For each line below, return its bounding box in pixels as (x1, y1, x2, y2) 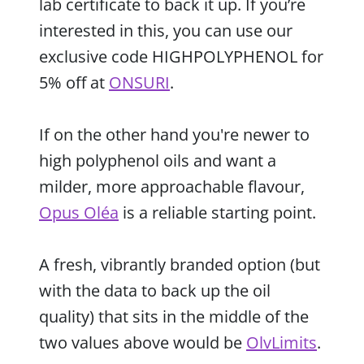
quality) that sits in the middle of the (39, 305, 309, 327)
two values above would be (39, 331, 246, 353)
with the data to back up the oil (39, 279, 271, 301)
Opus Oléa (39, 201, 119, 223)
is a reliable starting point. (119, 201, 316, 223)
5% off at (39, 71, 109, 93)
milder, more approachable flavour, (39, 175, 305, 197)
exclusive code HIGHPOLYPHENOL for (39, 45, 323, 67)
